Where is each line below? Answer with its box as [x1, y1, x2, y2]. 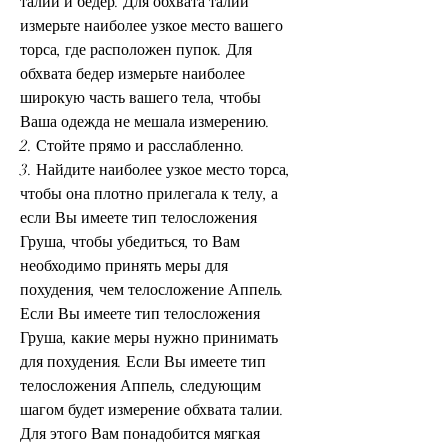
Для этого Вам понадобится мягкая [20, 423, 260, 444]
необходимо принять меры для [20, 255, 228, 276]
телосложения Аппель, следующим [20, 375, 261, 396]
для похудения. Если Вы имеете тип [20, 351, 266, 372]
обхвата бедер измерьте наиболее [20, 63, 245, 84]
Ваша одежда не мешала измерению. [20, 111, 270, 132]
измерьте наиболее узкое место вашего [20, 15, 283, 36]
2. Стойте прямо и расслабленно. [20, 135, 245, 156]
